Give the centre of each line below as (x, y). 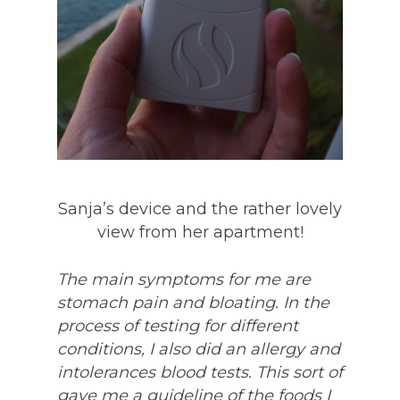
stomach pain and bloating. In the (193, 302)
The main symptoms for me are (184, 279)
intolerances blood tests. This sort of (200, 372)
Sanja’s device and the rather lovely (200, 208)
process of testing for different (178, 325)
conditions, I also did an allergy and (199, 349)
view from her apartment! (200, 232)
